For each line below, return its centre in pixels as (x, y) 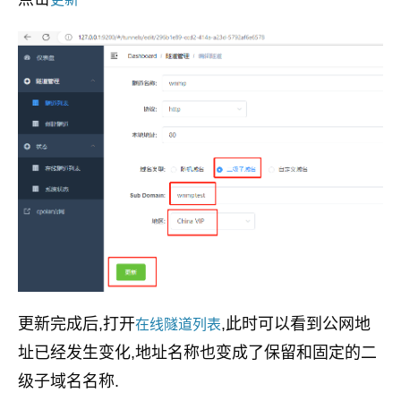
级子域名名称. (68, 381)
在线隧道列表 (178, 324)
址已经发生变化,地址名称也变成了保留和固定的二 (197, 352)
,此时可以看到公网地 (296, 324)
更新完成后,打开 (77, 324)
